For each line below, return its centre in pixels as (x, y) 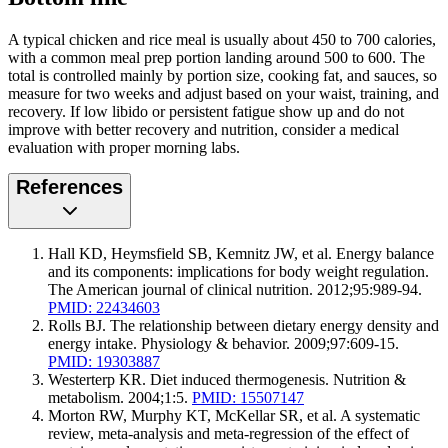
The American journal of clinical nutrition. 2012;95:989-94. (235, 290)
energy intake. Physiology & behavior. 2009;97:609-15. (223, 344)
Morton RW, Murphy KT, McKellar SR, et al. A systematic (234, 416)
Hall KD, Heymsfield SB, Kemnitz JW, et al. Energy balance (241, 254)
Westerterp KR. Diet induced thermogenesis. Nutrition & (227, 380)
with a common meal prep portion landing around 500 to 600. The (216, 58)
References (69, 187)
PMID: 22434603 (104, 308)
